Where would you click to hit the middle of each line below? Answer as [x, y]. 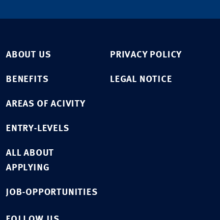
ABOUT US [28, 55]
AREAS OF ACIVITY [46, 104]
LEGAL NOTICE [141, 80]
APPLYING [28, 168]
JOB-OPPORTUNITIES [52, 192]
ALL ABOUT [30, 153]
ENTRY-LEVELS [38, 129]
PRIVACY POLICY [146, 55]
